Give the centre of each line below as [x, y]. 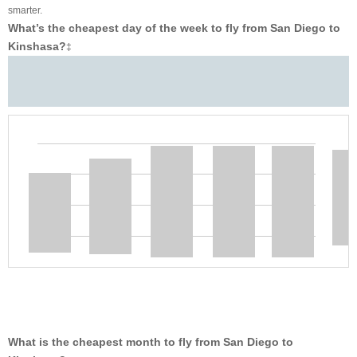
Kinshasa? [37, 47]
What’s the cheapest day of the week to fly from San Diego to [174, 28]
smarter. [25, 11]
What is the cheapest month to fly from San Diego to [151, 341]
